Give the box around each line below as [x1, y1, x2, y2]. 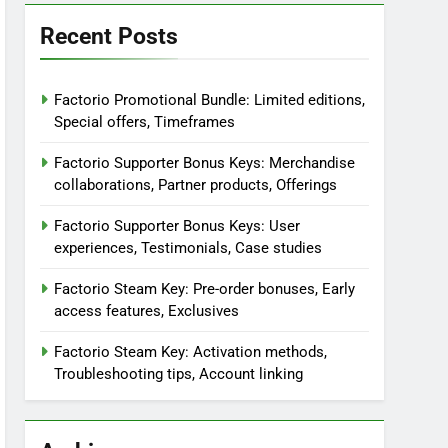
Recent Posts [40, 22, 179, 50]
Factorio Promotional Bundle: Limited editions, [54, 91, 366, 109]
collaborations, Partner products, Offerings [54, 176, 338, 194]
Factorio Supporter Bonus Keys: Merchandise [54, 154, 356, 172]
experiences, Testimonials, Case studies [54, 239, 323, 257]
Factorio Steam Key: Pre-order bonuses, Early [54, 280, 356, 298]
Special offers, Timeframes [54, 113, 236, 131]
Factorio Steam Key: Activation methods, [54, 343, 328, 361]
